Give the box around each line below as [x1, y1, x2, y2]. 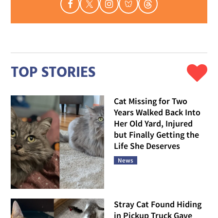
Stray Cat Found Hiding [114, 198, 201, 210]
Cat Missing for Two [114, 95, 187, 107]
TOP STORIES [11, 61, 96, 85]
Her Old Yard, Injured [114, 118, 193, 129]
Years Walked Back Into [114, 107, 200, 118]
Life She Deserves [114, 140, 180, 152]
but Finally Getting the [114, 129, 199, 141]
